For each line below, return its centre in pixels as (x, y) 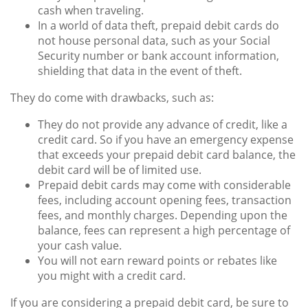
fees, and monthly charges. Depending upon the (163, 216)
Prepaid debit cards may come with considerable (164, 185)
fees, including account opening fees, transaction (165, 200)
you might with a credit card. (112, 276)
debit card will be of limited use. (120, 170)
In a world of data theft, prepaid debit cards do (158, 26)
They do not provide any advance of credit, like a (163, 125)
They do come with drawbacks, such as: (112, 98)
